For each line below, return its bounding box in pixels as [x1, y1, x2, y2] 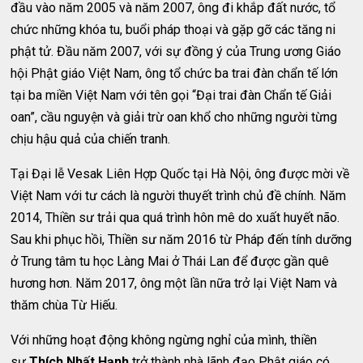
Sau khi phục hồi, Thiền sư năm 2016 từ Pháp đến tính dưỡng [11, 232, 352, 247]
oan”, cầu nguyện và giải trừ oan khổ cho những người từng [11, 109, 338, 125]
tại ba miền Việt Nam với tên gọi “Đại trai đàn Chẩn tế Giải [11, 88, 332, 103]
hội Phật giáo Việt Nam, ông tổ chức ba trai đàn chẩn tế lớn [11, 66, 339, 81]
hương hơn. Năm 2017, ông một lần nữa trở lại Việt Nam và [11, 275, 338, 291]
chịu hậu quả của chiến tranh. [11, 131, 171, 147]
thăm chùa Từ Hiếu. [11, 297, 118, 313]
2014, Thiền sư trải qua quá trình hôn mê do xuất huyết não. [11, 210, 340, 225]
